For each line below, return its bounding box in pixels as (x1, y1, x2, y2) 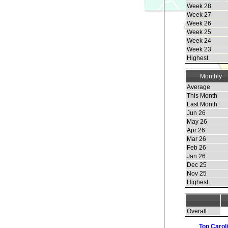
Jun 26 (187, 109, 206, 117)
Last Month (187, 101, 217, 108)
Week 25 (187, 28, 211, 36)
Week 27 (187, 11, 211, 18)
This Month (187, 92, 217, 99)
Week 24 (187, 37, 211, 44)
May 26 (187, 118, 207, 125)
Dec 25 (187, 161, 207, 168)
